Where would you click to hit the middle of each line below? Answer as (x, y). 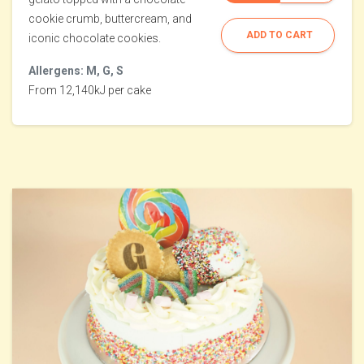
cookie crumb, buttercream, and (110, 19)
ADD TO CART (279, 35)
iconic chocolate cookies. (95, 39)
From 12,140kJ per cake (90, 91)
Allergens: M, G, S (76, 71)
